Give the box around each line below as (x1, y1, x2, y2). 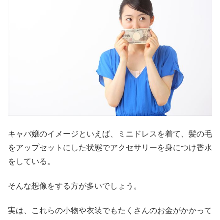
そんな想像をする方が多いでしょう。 (8, 182, 141, 191)
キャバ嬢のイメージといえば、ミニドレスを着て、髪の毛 (8, 129, 212, 138)
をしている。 (8, 157, 55, 165)
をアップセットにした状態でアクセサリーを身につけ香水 (8, 143, 212, 152)
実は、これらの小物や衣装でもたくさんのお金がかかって (8, 206, 212, 215)
